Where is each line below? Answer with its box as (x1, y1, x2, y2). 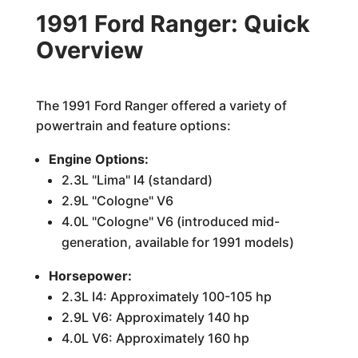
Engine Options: (48, 151, 149, 167)
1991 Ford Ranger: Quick (35, 10, 310, 38)
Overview (35, 36, 143, 64)
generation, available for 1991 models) (61, 234, 294, 250)
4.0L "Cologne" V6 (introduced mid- (61, 213, 280, 229)
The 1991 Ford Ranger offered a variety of (35, 97, 287, 113)
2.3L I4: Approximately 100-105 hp (61, 288, 272, 304)
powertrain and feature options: (35, 117, 231, 133)
